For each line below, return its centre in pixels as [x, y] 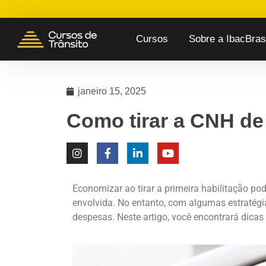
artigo [155, 217]
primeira [182, 189]
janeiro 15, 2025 [112, 91]
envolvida [93, 203]
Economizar [97, 189]
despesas [92, 217]
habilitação [225, 189]
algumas [207, 203]
